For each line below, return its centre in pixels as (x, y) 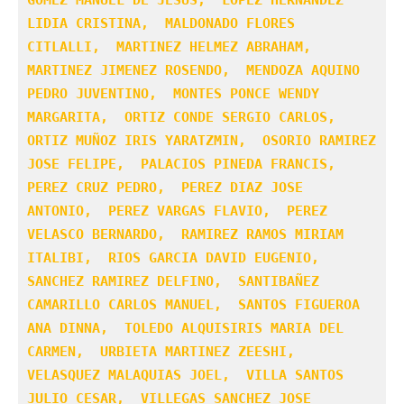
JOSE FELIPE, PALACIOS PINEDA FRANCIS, (185, 164)
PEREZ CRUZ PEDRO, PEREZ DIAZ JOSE (165, 187)
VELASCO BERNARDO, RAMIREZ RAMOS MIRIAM (185, 234)
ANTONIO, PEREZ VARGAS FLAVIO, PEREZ (177, 211)
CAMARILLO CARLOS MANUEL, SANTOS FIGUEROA (193, 304)
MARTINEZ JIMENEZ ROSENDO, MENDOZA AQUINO (193, 70)
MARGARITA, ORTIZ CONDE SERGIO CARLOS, (185, 117)
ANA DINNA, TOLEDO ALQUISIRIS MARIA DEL (185, 328)
